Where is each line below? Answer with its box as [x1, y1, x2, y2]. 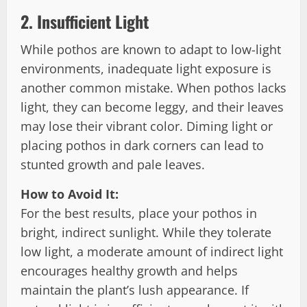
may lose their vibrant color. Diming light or [21, 117, 273, 134]
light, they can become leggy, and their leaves [21, 98, 284, 115]
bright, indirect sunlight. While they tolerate [21, 223, 271, 241]
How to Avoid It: [21, 185, 119, 202]
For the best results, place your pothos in [21, 204, 257, 221]
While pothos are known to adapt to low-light [21, 40, 281, 58]
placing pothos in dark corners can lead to [21, 136, 264, 153]
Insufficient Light [37, 8, 149, 34]
